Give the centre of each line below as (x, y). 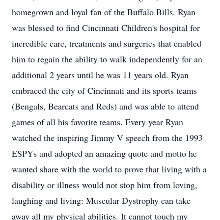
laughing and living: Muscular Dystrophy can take (101, 200)
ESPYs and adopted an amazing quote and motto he (104, 153)
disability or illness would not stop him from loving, (105, 185)
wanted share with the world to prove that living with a (109, 169)
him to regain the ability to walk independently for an (107, 59)
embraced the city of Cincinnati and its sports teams (104, 90)
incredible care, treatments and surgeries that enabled (107, 43)
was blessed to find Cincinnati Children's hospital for (106, 27)
